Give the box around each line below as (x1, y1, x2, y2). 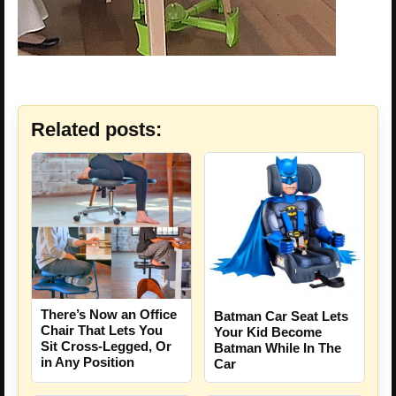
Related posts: (31, 118, 162, 141)
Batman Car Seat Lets (214, 308, 348, 324)
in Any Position (41, 354, 134, 370)
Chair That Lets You (41, 323, 163, 339)
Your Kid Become (214, 324, 322, 339)
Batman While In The (214, 340, 341, 355)
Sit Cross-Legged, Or (41, 339, 171, 354)
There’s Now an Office (41, 307, 177, 323)
